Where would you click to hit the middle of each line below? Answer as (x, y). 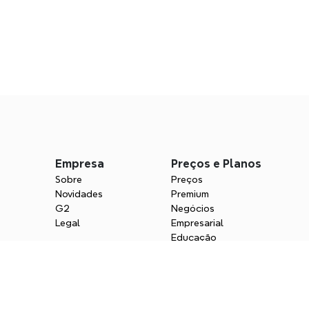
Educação (194, 237)
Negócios (193, 208)
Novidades (79, 193)
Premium (190, 193)
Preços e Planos (216, 163)
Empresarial (197, 222)
